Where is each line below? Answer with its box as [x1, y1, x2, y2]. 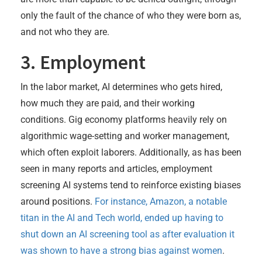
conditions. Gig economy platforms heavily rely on [20, 113, 227, 125]
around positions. [20, 195, 95, 207]
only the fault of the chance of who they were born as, [20, 9, 241, 21]
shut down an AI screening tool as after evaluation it [20, 228, 235, 240]
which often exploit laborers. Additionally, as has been [20, 146, 242, 158]
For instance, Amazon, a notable [95, 195, 227, 207]
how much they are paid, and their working [20, 97, 195, 109]
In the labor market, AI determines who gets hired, [20, 81, 222, 92]
